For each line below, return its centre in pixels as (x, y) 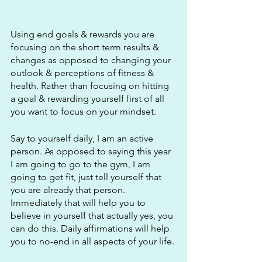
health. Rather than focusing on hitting (91, 86)
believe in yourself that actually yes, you (93, 216)
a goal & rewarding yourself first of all (89, 99)
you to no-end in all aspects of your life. (94, 242)
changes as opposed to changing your (92, 60)
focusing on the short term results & (86, 47)
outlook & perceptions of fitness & (83, 73)
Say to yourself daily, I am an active (83, 139)
